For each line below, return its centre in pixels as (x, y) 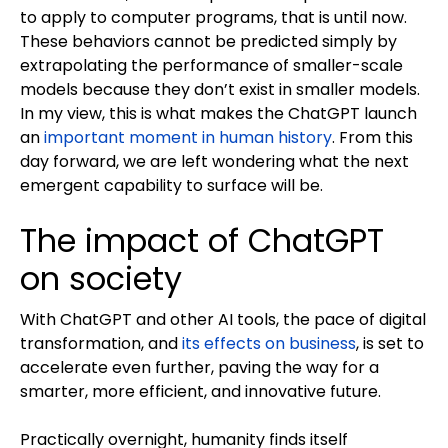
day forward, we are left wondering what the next (214, 162)
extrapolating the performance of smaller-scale (211, 66)
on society (101, 279)
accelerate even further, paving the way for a (199, 368)
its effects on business (269, 344)
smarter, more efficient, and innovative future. (200, 392)
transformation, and (101, 344)
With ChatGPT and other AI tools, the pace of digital (223, 320)
